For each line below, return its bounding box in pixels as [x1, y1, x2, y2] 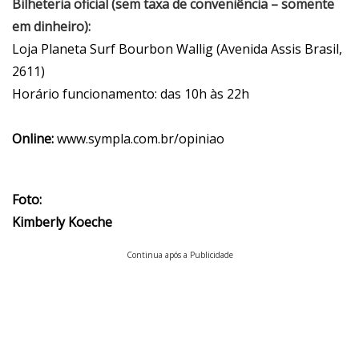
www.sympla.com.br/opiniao [57, 130, 224, 148]
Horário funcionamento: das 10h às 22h [12, 85, 249, 103]
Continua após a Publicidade [126, 249, 233, 261]
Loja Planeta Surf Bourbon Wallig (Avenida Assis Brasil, [12, 40, 342, 58]
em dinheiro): [12, 18, 91, 36]
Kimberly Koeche [12, 213, 112, 232]
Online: [12, 130, 57, 148]
